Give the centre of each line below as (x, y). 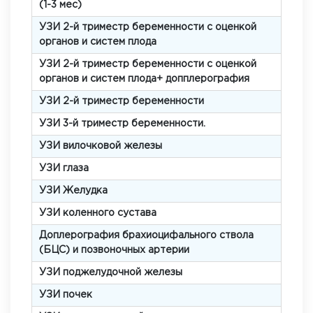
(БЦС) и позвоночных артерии (114, 250)
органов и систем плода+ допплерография (144, 79)
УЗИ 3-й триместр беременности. (122, 124)
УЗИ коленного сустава (98, 213)
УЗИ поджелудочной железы (111, 272)
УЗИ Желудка (73, 191)
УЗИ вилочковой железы (101, 146)
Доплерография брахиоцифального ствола (146, 235)
